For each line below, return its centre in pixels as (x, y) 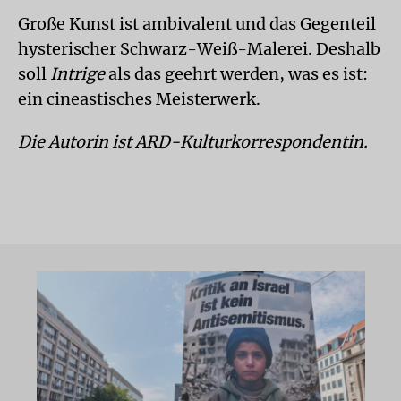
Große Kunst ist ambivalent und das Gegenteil (197, 23)
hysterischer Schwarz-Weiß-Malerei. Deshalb (199, 48)
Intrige (77, 73)
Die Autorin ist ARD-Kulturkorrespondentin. (193, 141)
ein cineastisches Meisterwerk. (139, 98)
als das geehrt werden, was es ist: (236, 73)
